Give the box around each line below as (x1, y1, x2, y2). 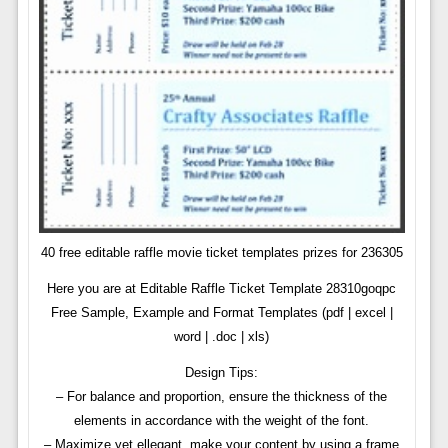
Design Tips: (185, 364, 259, 380)
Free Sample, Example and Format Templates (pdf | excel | (50, 304, 393, 320)
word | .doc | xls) (174, 328, 270, 344)
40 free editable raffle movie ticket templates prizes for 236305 (40, 244, 403, 260)
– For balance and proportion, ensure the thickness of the (56, 388, 388, 404)
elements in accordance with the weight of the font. (74, 412, 370, 428)
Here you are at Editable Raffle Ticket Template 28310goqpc (47, 280, 397, 296)
